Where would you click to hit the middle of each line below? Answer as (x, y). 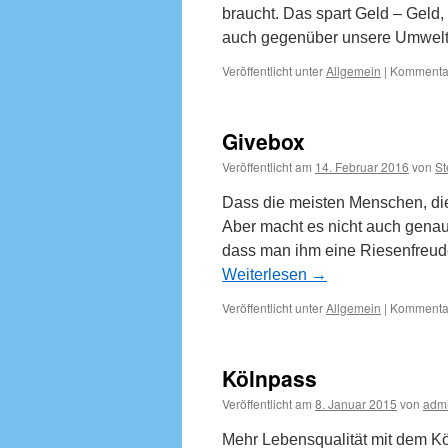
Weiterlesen (266, 274)
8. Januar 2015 (356, 403)
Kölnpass (269, 378)
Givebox (263, 141)
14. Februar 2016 (362, 166)
